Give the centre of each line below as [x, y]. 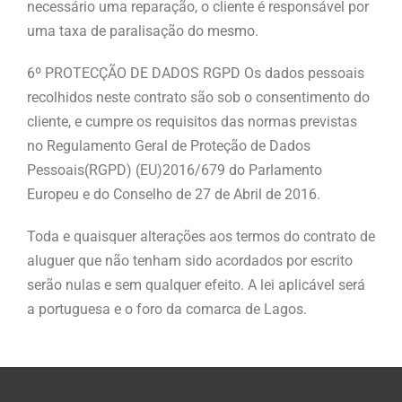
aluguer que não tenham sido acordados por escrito [190, 260]
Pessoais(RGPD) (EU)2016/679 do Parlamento [175, 170]
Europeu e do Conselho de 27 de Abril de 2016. [174, 194]
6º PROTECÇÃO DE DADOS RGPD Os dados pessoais [196, 73]
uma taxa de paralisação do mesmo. [143, 31]
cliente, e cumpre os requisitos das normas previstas [192, 121]
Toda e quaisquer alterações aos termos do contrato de [201, 236]
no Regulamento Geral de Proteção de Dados [169, 145]
